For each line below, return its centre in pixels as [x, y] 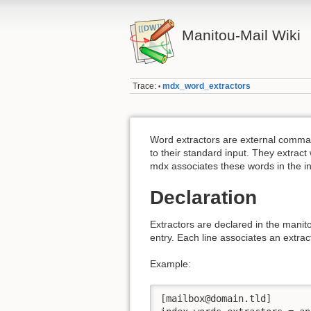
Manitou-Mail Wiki [241, 35]
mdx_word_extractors [207, 86]
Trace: [145, 86]
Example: [170, 264]
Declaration [203, 198]
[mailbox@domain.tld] [216, 298]
